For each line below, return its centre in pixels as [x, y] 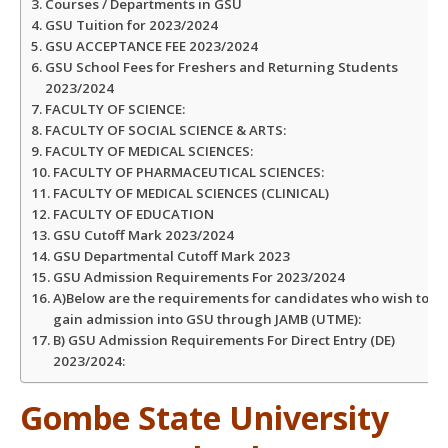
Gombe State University [204, 417]
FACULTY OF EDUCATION [133, 213]
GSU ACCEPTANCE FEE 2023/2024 [151, 45]
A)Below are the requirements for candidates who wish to [240, 297]
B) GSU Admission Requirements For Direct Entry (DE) [223, 339]
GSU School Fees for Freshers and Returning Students [221, 66]
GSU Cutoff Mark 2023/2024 [144, 234]
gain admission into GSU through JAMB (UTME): [206, 318]
